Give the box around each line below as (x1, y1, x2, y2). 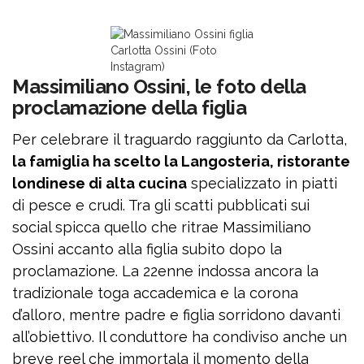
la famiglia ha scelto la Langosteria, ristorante (12, 153, 350, 171)
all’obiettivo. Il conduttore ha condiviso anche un (12, 328, 347, 346)
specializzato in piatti (187, 175, 337, 193)
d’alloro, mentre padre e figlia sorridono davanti (12, 306, 340, 324)
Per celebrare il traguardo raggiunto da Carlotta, (12, 131, 347, 149)
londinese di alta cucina (12, 175, 187, 193)
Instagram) (110, 60, 165, 74)
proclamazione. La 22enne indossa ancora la (12, 262, 318, 280)
